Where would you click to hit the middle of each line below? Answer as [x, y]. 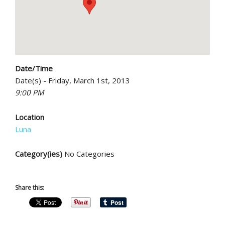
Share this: [30, 188]
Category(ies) [39, 154]
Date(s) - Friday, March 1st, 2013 [73, 80]
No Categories [88, 154]
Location [30, 117]
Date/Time [34, 68]
